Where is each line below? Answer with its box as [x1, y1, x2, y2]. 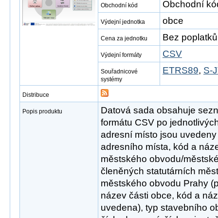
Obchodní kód [101, 2, 138, 9]
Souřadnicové [101, 68, 138, 75]
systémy [101, 76, 122, 83]
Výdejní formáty [101, 52, 142, 58]
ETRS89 [163, 65, 199, 75]
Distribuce [22, 91, 49, 98]
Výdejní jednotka [101, 18, 145, 25]
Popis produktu [22, 108, 62, 115]
